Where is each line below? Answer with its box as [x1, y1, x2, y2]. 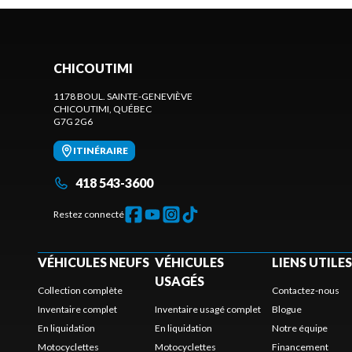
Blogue [271, 303, 302, 316]
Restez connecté [53, 208, 124, 221]
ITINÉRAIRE [73, 145, 128, 157]
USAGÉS [154, 273, 204, 289]
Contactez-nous [271, 284, 339, 297]
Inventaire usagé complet [154, 303, 261, 316]
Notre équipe [271, 322, 328, 335]
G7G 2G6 [53, 115, 93, 128]
